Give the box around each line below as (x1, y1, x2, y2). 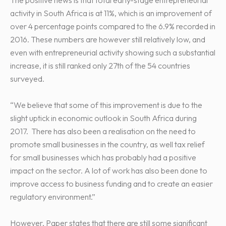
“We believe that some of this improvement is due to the (10, 99, 202, 110)
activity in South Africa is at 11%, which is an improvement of (10, 8, 212, 18)
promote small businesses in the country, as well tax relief (10, 139, 205, 149)
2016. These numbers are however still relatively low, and (10, 34, 205, 44)
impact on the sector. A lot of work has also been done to (10, 165, 207, 176)
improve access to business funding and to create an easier (10, 178, 213, 189)
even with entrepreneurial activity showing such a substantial (10, 47, 215, 58)
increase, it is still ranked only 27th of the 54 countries (10, 60, 190, 71)
